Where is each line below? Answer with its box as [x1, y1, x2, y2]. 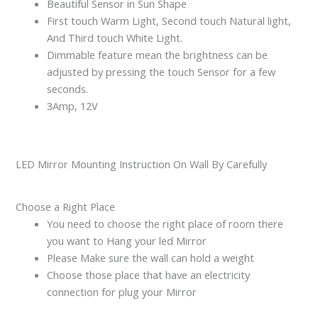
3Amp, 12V [47, 99, 99, 114]
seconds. [47, 82, 89, 97]
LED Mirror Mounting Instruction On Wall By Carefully [16, 156, 268, 171]
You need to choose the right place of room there [47, 216, 284, 231]
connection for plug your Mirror [47, 284, 197, 299]
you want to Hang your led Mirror [47, 233, 207, 248]
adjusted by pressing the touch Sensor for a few [47, 65, 276, 79]
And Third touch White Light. [47, 31, 183, 45]
